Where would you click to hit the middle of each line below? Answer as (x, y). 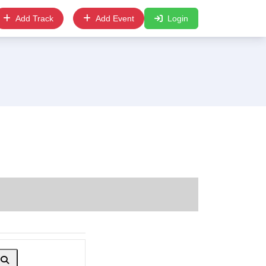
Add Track (34, 18)
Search (22, 259)
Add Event (115, 18)
